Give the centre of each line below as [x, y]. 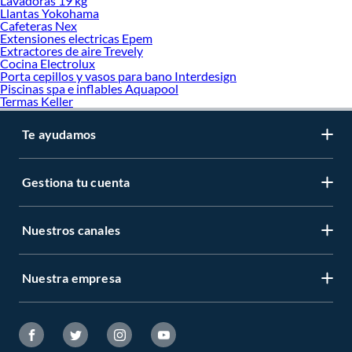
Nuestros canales [71, 229]
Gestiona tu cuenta [76, 181]
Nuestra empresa [71, 277]
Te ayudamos [59, 134]
